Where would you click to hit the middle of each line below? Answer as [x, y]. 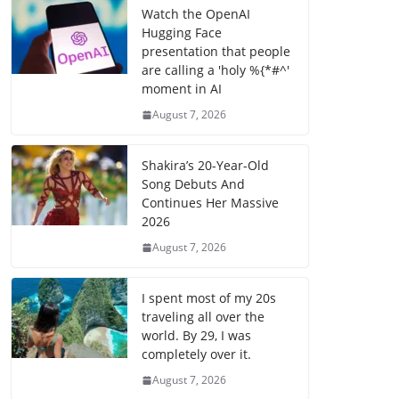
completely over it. [196, 354]
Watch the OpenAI [196, 14]
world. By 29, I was [196, 336]
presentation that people [216, 52]
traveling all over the [203, 317]
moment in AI [182, 89]
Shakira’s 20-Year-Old [205, 166]
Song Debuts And [193, 184]
